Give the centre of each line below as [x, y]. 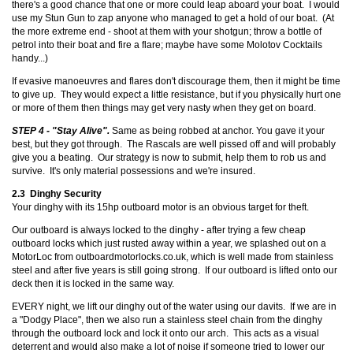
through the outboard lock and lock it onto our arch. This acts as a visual [165, 334]
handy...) [30, 59]
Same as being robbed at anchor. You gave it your [217, 131]
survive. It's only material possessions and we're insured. [134, 171]
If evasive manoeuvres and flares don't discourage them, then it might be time [176, 82]
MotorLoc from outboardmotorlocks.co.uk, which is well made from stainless [173, 257]
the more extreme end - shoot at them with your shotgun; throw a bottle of [167, 32]
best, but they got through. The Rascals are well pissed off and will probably [174, 145]
